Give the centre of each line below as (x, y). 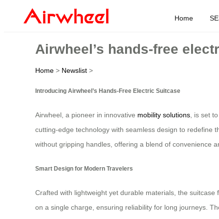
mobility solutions (164, 115)
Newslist (74, 70)
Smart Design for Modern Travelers (84, 168)
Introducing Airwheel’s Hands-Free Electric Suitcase (108, 90)
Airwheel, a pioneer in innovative (86, 115)
